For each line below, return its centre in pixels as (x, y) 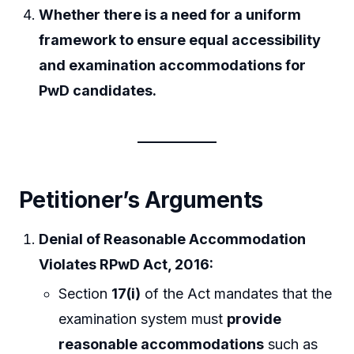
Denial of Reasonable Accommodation (173, 239)
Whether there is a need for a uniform (170, 15)
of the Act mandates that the (237, 294)
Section (85, 294)
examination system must (143, 319)
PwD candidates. (98, 90)
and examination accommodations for (173, 65)
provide (254, 319)
